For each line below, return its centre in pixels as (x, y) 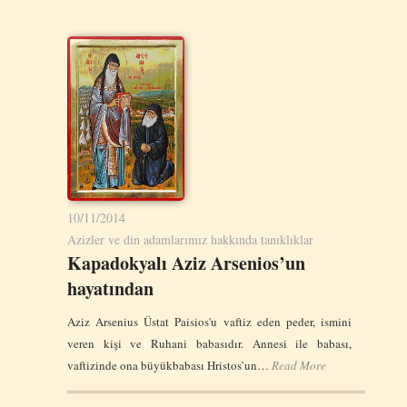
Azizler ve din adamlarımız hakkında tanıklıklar (190, 239)
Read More (299, 365)
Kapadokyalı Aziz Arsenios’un (186, 263)
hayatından (110, 288)
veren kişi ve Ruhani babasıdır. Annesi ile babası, (209, 343)
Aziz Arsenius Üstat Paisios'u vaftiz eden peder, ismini (209, 321)
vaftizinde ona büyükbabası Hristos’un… (169, 365)
